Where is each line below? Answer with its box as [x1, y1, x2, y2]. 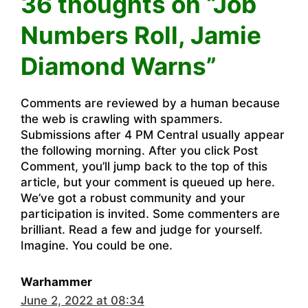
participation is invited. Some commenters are [21, 206, 280, 221]
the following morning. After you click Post [21, 143, 258, 157]
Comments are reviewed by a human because [21, 96, 280, 110]
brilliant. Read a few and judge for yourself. [21, 222, 263, 236]
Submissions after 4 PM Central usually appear [21, 127, 285, 142]
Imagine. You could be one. [21, 238, 173, 252]
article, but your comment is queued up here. [21, 175, 275, 189]
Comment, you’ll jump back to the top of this [21, 159, 267, 173]
